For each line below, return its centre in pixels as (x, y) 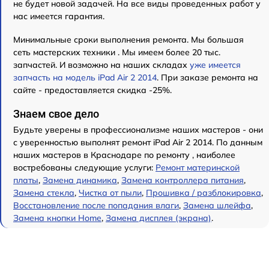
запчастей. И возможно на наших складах (101, 65)
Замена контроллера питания (183, 180)
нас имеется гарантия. (59, 16)
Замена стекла (44, 193)
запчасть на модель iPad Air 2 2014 (85, 77)
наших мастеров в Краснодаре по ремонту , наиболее (124, 155)
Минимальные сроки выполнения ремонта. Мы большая (128, 40)
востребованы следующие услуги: (84, 168)
